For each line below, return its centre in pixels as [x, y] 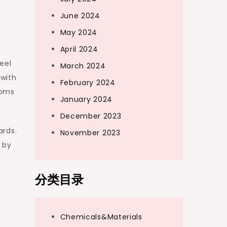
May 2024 [79, 32]
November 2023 [90, 133]
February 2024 [88, 83]
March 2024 [83, 66]
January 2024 [86, 99]
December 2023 [91, 116]
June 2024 [80, 16]
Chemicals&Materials [101, 217]
